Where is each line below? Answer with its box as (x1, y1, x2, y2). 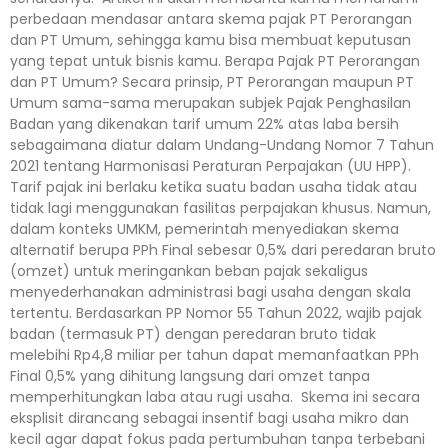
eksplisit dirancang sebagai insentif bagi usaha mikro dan (10, 407, 409, 428)
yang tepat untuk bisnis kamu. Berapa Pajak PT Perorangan (10, 50, 420, 71)
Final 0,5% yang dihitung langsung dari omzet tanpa (10, 365, 370, 386)
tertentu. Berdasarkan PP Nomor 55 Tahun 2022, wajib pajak (10, 302, 422, 323)
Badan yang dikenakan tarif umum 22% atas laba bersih (10, 113, 399, 134)
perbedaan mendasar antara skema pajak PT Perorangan (10, 8, 412, 29)
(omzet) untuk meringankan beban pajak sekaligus (10, 260, 368, 281)
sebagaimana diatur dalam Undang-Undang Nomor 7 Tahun (10, 134, 434, 155)
